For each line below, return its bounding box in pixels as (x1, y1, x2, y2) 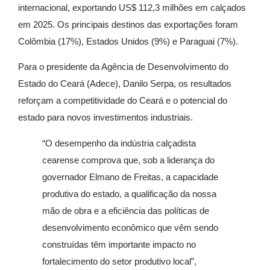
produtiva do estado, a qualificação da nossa (42, 189, 216, 199)
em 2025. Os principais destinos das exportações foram (18, 19, 238, 30)
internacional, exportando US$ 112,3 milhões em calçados (18, 2, 246, 13)
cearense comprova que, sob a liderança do (42, 155, 215, 165)
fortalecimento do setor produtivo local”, (42, 256, 196, 266)
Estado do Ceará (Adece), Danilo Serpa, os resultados (18, 78, 231, 89)
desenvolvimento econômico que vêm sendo (42, 222, 218, 233)
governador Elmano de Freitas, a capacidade (42, 172, 218, 182)
